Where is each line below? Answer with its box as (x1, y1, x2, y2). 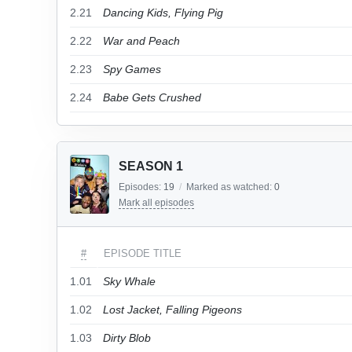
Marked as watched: (186, 181, 274, 192)
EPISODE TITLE (104, 247, 181, 259)
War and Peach (103, 35, 180, 47)
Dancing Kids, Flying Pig (103, 6, 223, 19)
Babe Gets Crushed (103, 91, 201, 104)
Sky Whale (103, 275, 156, 288)
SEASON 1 (119, 159, 183, 173)
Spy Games (103, 63, 161, 75)
